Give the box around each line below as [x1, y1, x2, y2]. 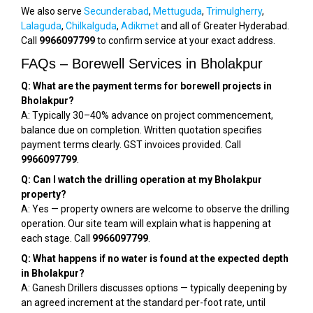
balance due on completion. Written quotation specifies [21, 124, 262, 136]
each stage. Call [21, 233, 92, 244]
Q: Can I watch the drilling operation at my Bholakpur [21, 174, 262, 185]
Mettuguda [153, 6, 202, 17]
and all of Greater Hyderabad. [159, 20, 289, 31]
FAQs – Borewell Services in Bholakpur [21, 56, 263, 71]
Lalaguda [21, 20, 61, 31]
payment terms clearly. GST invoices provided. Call [21, 139, 241, 150]
